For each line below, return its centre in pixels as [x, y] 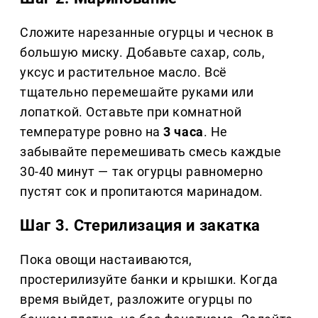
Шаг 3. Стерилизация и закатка [141, 225]
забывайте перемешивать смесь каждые [151, 151]
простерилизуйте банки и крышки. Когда [149, 279]
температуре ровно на [92, 131]
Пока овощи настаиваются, [106, 259]
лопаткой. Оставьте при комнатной [131, 111]
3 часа [183, 131]
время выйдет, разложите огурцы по [136, 299]
